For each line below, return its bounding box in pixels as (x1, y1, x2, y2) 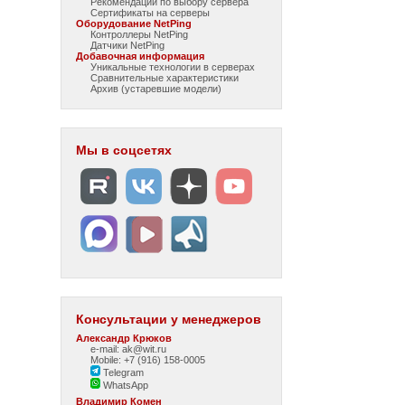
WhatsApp (100, 380, 149, 391)
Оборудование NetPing (76, 18, 193, 29)
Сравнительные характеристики (90, 72, 240, 83)
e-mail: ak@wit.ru (90, 344, 167, 354)
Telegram (100, 367, 145, 378)
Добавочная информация (76, 51, 205, 61)
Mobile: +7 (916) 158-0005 (90, 354, 206, 365)
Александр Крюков (76, 333, 173, 344)
